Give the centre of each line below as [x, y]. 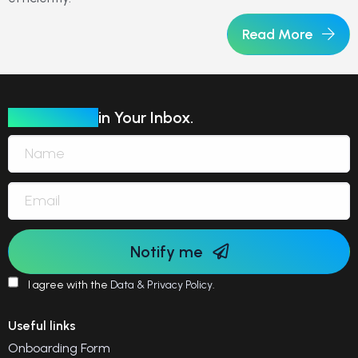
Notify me [168, 251]
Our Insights [53, 117]
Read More [279, 35]
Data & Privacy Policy [161, 284]
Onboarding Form [59, 348]
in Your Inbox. [146, 117]
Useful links [42, 325]
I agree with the [69, 284]
